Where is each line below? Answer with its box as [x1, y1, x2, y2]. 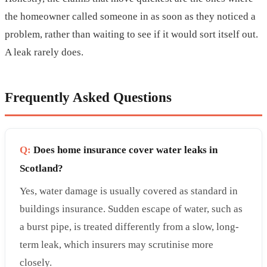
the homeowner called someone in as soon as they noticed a [5, 11, 256, 23]
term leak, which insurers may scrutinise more [20, 239, 213, 251]
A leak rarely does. [5, 46, 83, 58]
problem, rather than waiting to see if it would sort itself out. [5, 29, 258, 41]
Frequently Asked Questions [5, 89, 172, 105]
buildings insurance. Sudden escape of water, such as [20, 203, 243, 215]
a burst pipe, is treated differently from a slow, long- [20, 221, 239, 233]
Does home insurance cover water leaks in [31, 144, 218, 156]
